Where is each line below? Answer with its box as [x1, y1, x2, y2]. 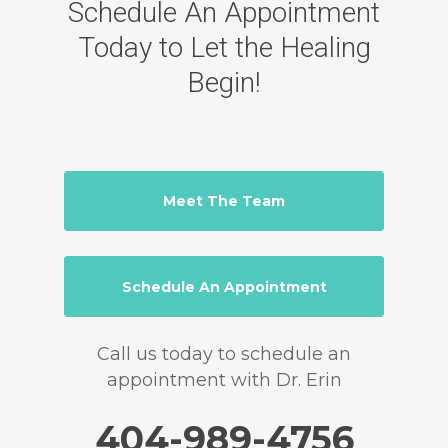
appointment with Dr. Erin [106, 368, 342, 391]
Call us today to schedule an [97, 342, 351, 365]
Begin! [187, 66, 261, 100]
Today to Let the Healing [77, 31, 371, 65]
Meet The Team [163, 192, 285, 211]
